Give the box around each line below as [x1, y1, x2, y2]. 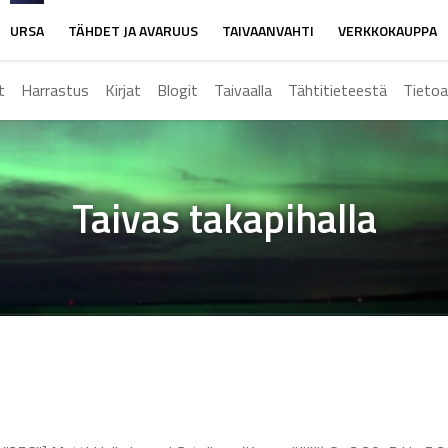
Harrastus [20, 78, 89, 102]
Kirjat [104, 78, 141, 102]
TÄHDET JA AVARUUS [67, 19, 198, 41]
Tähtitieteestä [287, 78, 387, 102]
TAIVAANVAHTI [221, 19, 314, 41]
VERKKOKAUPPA [337, 19, 437, 41]
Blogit [156, 78, 198, 102]
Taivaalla [213, 78, 272, 102]
